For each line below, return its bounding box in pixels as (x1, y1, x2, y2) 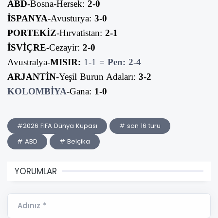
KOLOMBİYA (7, 86, 67, 96)
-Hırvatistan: (56, 27, 105, 38)
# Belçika (59, 136, 90, 146)
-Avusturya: (48, 13, 94, 23)
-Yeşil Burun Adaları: (56, 71, 139, 82)
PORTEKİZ (7, 27, 56, 38)
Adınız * (18, 200, 47, 211)
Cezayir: (49, 42, 83, 53)
